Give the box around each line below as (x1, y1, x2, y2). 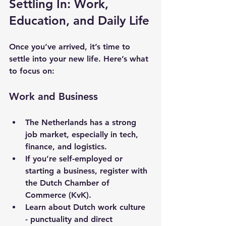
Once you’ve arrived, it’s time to (9, 41, 133, 51)
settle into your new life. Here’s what (9, 53, 151, 64)
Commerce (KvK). (25, 190, 91, 200)
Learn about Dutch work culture (25, 202, 148, 212)
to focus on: (9, 66, 54, 76)
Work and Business (9, 90, 98, 102)
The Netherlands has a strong (25, 117, 139, 127)
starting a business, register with (25, 165, 150, 176)
